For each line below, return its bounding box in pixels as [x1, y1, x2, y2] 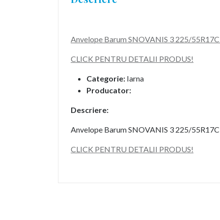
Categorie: [86, 74, 125, 83]
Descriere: [71, 105, 109, 114]
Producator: [86, 85, 131, 95]
